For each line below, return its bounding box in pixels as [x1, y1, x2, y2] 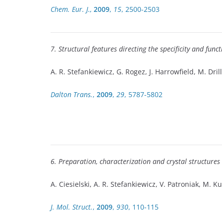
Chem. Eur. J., [51, 4, 92, 14]
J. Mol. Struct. [51, 202, 93, 212]
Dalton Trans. [51, 90, 93, 100]
